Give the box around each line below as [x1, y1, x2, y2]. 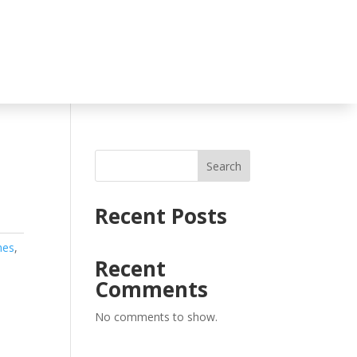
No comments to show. [95, 308, 218, 324]
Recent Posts [95, 201, 228, 230]
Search [206, 158, 241, 174]
